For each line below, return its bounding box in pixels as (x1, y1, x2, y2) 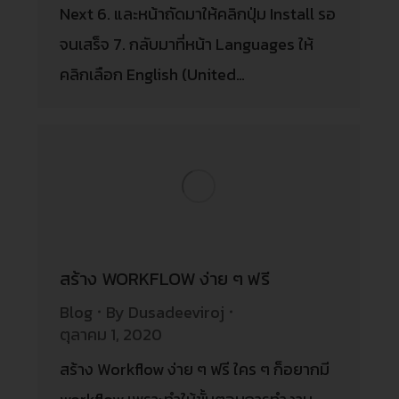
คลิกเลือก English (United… (60, 61, 246, 86)
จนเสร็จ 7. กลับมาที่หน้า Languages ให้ (60, 31, 314, 56)
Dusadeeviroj (128, 299, 225, 324)
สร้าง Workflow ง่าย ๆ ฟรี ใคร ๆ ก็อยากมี (60, 356, 330, 381)
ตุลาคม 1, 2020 (60, 322, 163, 346)
